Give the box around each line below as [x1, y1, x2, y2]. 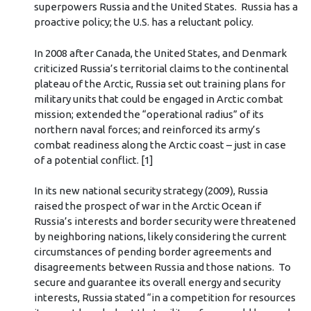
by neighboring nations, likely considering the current [33, 230, 287, 243]
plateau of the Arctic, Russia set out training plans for [33, 77, 285, 90]
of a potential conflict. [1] [33, 153, 153, 166]
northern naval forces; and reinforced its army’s [33, 123, 260, 135]
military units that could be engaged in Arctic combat [33, 92, 283, 105]
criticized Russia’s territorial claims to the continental [33, 62, 289, 74]
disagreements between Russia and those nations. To [33, 261, 291, 274]
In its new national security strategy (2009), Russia [33, 185, 268, 197]
